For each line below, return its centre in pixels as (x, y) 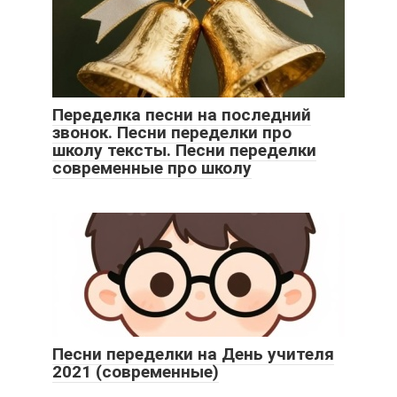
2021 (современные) (136, 372)
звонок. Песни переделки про (172, 133)
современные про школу (152, 168)
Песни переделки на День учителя (193, 354)
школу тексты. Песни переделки (184, 151)
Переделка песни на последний (182, 115)
